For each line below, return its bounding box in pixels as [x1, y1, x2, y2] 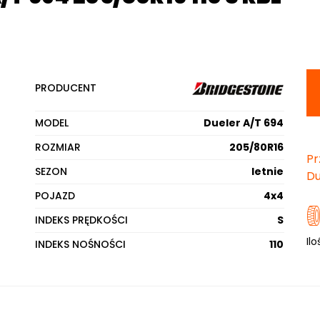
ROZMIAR [35, 140, 81, 154]
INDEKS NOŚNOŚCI [35, 237, 126, 251]
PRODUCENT [35, 81, 97, 95]
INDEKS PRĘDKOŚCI [35, 213, 129, 227]
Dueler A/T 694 [204, 116, 284, 130]
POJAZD [35, 189, 76, 203]
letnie [251, 164, 284, 179]
